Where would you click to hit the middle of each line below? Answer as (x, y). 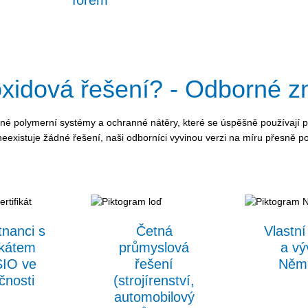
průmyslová (154, 247)
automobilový (154, 297)
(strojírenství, (154, 280)
